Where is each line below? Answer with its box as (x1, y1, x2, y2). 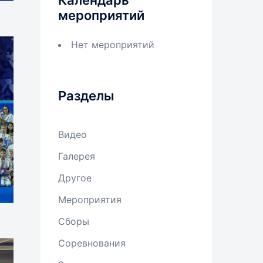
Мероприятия (58, 194, 122, 205)
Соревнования (58, 237, 126, 249)
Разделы (58, 88, 114, 103)
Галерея (58, 150, 95, 162)
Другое (58, 172, 92, 184)
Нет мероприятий (70, 39, 154, 50)
